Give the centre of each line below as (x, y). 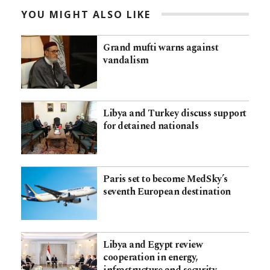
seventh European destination (167, 192)
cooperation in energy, (151, 258)
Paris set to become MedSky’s (165, 179)
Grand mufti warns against (161, 47)
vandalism (126, 60)
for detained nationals (151, 126)
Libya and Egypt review (153, 245)
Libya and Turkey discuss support (175, 114)
